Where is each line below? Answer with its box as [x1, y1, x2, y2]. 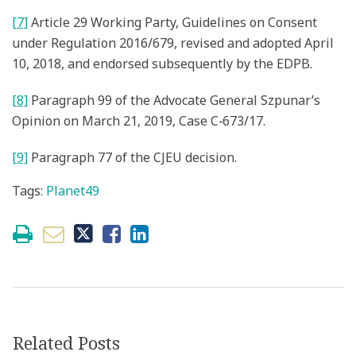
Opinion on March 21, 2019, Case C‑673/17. [12, 112, 265, 130]
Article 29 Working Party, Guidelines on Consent [28, 14, 317, 32]
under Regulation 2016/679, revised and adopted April [12, 34, 334, 52]
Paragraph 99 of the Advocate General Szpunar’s [28, 91, 320, 110]
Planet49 [46, 182, 99, 200]
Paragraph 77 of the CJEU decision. [28, 149, 237, 167]
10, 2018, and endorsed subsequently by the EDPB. [12, 55, 312, 73]
